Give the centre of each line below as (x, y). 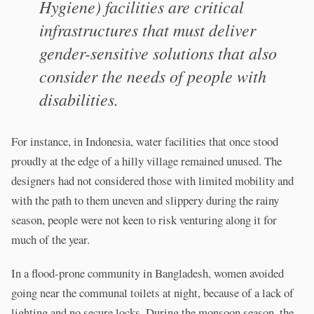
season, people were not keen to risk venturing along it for (144, 220)
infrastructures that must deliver (148, 30)
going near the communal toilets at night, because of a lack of (152, 293)
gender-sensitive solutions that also (158, 53)
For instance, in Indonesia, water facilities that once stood (145, 142)
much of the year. (50, 240)
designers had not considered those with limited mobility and (152, 181)
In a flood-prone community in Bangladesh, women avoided (148, 273)
